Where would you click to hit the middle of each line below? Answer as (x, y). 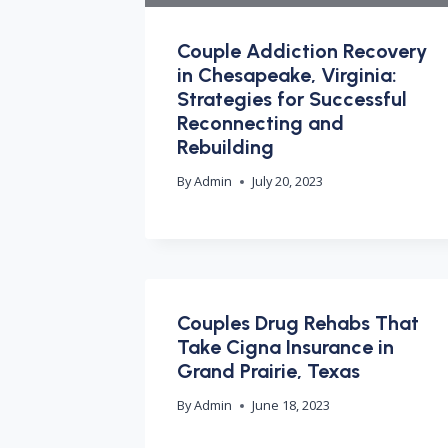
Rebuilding (225, 147)
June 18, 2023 (291, 405)
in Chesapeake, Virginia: (287, 75)
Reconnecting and (260, 123)
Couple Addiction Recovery (302, 51)
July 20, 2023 (288, 181)
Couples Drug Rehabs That (298, 323)
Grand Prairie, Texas (268, 371)
